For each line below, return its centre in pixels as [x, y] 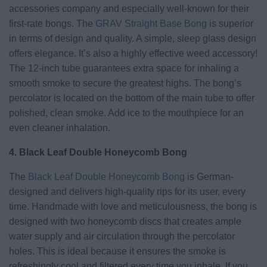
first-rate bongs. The [52, 23]
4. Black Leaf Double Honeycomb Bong [98, 152]
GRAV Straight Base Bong [151, 23]
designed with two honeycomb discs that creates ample [125, 221]
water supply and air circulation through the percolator [122, 236]
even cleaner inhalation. [60, 128]
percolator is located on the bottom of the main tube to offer [132, 98]
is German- [209, 176]
